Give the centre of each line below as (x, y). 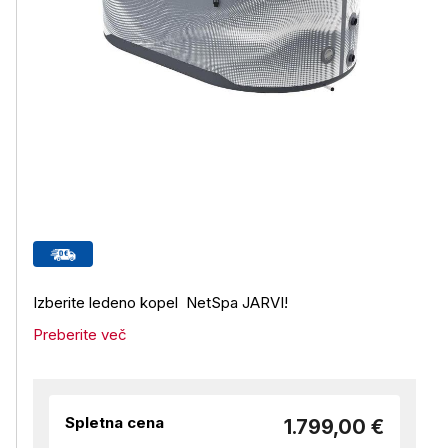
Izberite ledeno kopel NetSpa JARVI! (160, 302)
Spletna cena (114, 422)
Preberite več (80, 334)
